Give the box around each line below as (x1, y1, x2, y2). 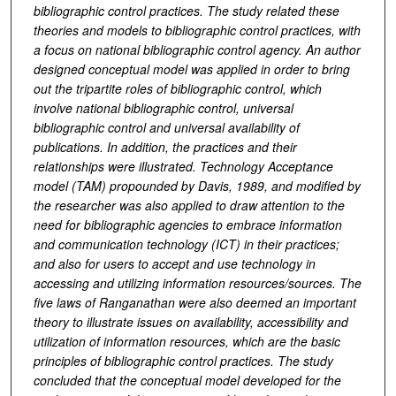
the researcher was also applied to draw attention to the (33, 196, 345, 215)
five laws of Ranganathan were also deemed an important (33, 293, 356, 312)
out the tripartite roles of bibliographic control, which (33, 80, 322, 98)
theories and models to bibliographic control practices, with (33, 21, 361, 40)
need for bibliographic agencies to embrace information (33, 216, 342, 234)
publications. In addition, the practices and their (33, 138, 297, 156)
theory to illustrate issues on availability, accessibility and (33, 313, 348, 331)
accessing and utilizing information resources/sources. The (33, 274, 362, 293)
